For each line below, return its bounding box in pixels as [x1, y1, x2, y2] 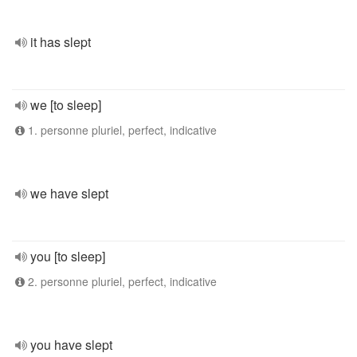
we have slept [30, 184, 108, 202]
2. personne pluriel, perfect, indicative [25, 273, 217, 289]
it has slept [30, 33, 91, 51]
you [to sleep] [30, 247, 105, 265]
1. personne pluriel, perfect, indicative [25, 122, 217, 138]
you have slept [30, 335, 112, 354]
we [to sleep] [30, 96, 101, 114]
